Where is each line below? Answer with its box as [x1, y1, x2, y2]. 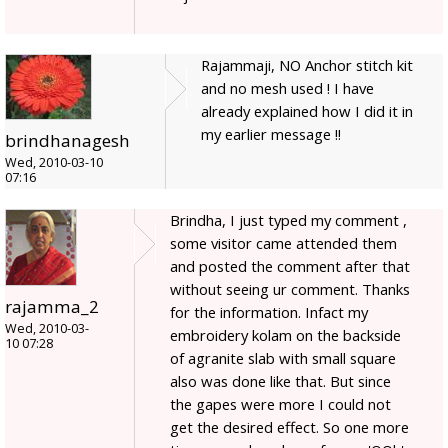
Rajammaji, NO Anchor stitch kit [201, 54, 413, 75]
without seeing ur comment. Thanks [170, 278, 410, 299]
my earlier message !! [201, 123, 341, 144]
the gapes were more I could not [170, 393, 391, 414]
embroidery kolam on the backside [170, 324, 401, 345]
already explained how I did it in [201, 100, 413, 121]
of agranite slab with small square [170, 347, 396, 368]
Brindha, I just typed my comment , [170, 209, 407, 230]
